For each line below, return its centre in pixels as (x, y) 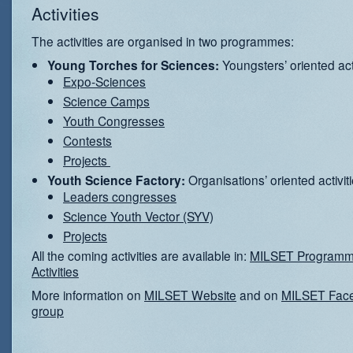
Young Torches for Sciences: (133, 65)
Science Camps (106, 101)
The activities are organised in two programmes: (163, 41)
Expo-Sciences (104, 81)
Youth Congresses (114, 121)
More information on (88, 295)
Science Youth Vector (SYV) (138, 216)
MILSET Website (190, 295)
